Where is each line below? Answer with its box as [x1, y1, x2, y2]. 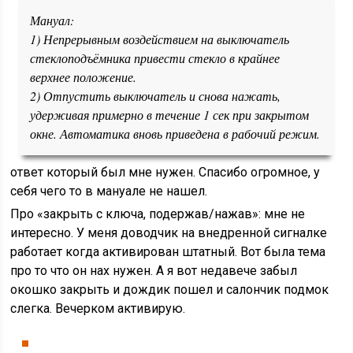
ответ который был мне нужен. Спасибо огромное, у [10, 165, 321, 180]
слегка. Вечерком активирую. [10, 301, 186, 316]
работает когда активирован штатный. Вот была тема [10, 244, 326, 259]
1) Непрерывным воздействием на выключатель [30, 31, 290, 47]
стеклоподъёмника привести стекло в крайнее [30, 50, 281, 66]
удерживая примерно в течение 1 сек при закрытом [30, 106, 310, 123]
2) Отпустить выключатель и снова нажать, [30, 87, 281, 104]
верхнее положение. [30, 69, 137, 85]
